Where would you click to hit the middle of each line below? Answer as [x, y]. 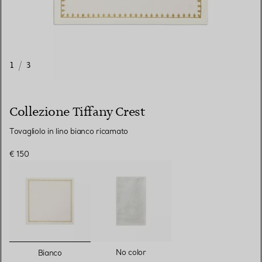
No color [131, 252]
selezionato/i [80, 248]
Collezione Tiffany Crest [77, 112]
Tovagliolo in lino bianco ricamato [69, 131]
